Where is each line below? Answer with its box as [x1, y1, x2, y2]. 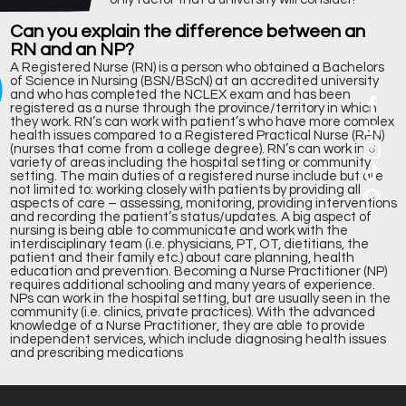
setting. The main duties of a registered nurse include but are [10, 169, 383, 183]
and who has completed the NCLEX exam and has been [10, 88, 351, 101]
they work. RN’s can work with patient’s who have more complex [10, 115, 394, 129]
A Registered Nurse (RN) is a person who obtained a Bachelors [10, 61, 384, 74]
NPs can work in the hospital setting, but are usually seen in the [10, 292, 391, 305]
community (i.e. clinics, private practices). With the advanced [10, 305, 375, 319]
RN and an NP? [10, 41, 134, 59]
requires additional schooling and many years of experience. [10, 278, 375, 292]
